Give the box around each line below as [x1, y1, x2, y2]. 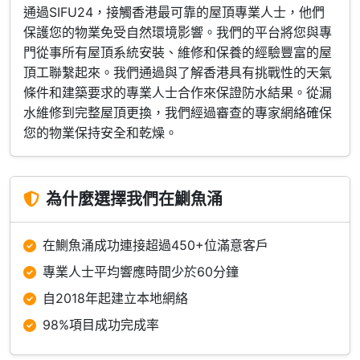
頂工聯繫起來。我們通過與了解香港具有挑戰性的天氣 [23, 64, 332, 80]
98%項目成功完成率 [43, 317, 159, 333]
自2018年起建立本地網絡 [43, 290, 188, 306]
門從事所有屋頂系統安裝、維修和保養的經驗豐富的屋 [23, 44, 332, 60]
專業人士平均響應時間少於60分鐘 [43, 264, 239, 280]
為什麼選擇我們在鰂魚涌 [46, 190, 223, 209]
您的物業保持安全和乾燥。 [23, 125, 178, 141]
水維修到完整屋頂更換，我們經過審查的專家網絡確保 [23, 104, 332, 121]
